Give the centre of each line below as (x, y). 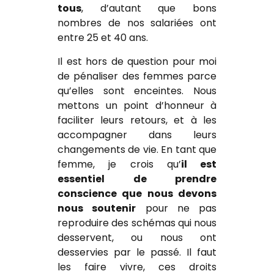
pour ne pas (176, 208)
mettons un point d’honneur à (137, 105)
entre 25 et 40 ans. (103, 38)
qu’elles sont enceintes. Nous (137, 91)
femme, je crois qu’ (119, 164)
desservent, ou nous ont (137, 237)
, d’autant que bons (149, 9)
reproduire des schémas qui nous (137, 223)
